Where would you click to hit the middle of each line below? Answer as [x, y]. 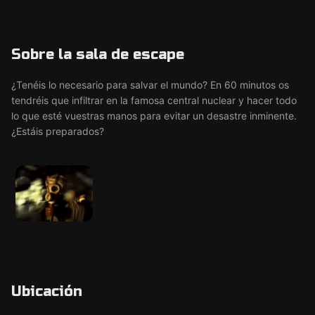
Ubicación [47, 291]
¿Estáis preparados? [58, 131]
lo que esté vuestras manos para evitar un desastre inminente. [154, 116]
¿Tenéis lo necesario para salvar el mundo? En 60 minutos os [150, 85]
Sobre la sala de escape [98, 54]
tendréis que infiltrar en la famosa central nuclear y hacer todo [154, 100]
